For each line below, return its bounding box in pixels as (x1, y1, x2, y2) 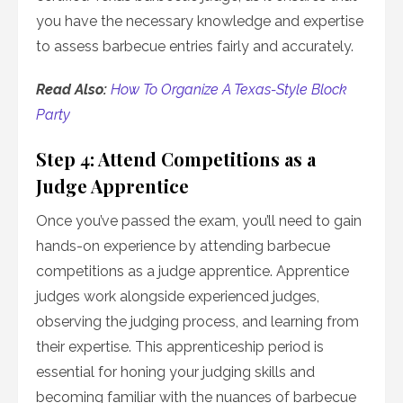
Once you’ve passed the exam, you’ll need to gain (36, 212, 362, 230)
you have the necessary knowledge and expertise (36, 13, 363, 31)
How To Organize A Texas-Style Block (111, 81, 347, 99)
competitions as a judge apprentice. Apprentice (36, 263, 349, 281)
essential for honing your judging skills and (36, 363, 315, 381)
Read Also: (36, 81, 111, 99)
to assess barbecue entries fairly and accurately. (36, 38, 354, 56)
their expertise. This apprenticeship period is (36, 338, 324, 356)
